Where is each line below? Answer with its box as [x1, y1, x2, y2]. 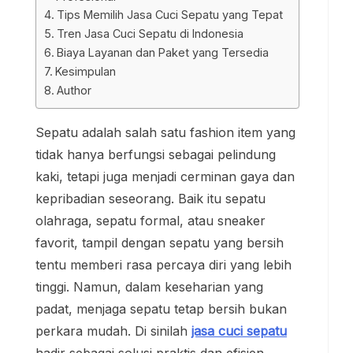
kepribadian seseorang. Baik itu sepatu [35, 190, 266, 206]
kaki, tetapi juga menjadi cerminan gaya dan [35, 168, 295, 184]
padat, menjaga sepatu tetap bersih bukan [35, 300, 287, 317]
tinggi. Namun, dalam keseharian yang [35, 278, 263, 295]
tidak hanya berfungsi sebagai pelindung [35, 146, 276, 162]
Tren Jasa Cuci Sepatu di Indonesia [56, 26, 243, 40]
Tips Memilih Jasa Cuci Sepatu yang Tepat [56, 7, 283, 21]
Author [56, 83, 91, 97]
